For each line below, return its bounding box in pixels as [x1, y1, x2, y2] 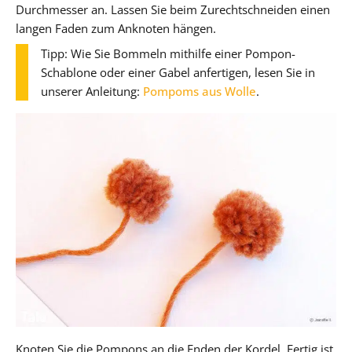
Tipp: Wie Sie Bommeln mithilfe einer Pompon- [41, 45, 295, 61]
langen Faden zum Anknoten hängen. [16, 20, 216, 36]
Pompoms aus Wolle [143, 82, 256, 99]
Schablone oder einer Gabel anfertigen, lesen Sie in [41, 64, 315, 80]
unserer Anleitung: [41, 82, 143, 99]
